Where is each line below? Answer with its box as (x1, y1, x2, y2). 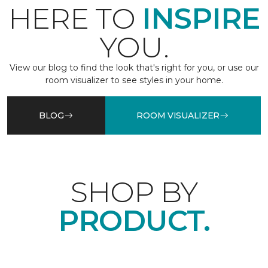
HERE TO (8, 1, 142, 36)
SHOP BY (70, 175, 198, 210)
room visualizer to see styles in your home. (45, 75, 223, 86)
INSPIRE (142, 1, 260, 36)
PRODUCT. (58, 203, 210, 239)
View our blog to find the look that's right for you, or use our (9, 62, 259, 74)
